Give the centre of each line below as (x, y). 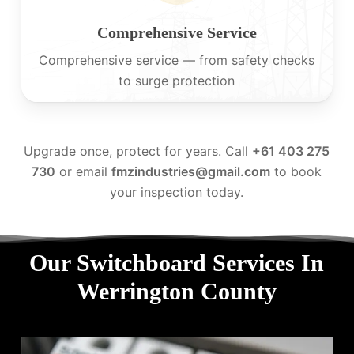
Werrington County (177, 292)
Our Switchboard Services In (177, 263)
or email (84, 171)
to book (296, 171)
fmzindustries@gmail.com (191, 171)
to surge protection (177, 81)
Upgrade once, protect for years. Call (138, 151)
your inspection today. (177, 192)
